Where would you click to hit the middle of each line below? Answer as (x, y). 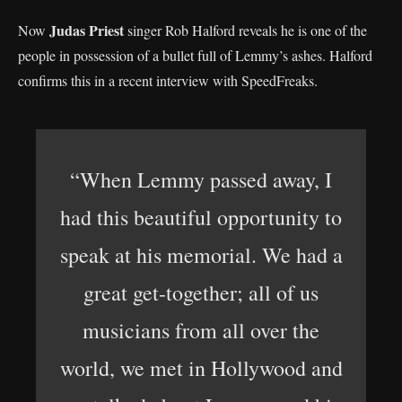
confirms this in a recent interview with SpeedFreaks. (168, 80)
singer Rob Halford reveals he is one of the (245, 30)
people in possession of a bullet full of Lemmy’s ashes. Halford (195, 55)
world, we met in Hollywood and (201, 368)
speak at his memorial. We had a (201, 255)
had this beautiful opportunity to (201, 217)
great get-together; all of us (201, 293)
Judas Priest (87, 30)
